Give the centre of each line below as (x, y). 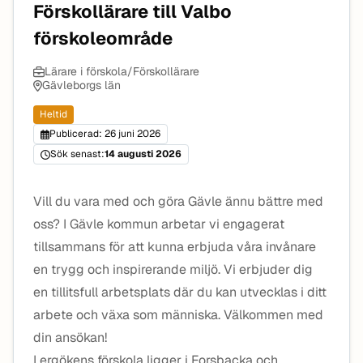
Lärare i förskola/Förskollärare (122, 71)
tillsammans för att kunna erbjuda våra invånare (175, 247)
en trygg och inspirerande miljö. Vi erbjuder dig (173, 269)
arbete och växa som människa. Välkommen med (178, 315)
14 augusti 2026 (143, 154)
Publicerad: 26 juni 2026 (105, 134)
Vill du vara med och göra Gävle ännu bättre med (178, 201)
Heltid (53, 114)
